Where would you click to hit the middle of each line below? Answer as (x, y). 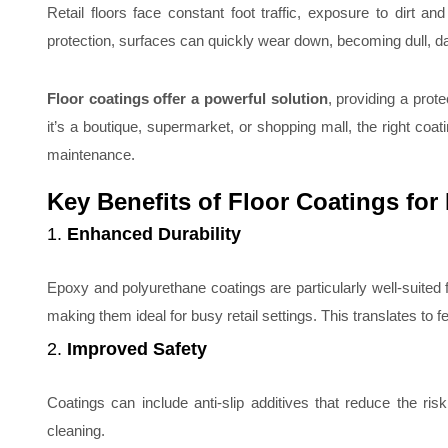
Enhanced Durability (154, 234)
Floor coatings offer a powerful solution (187, 98)
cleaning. (76, 430)
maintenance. (91, 154)
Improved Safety (137, 349)
